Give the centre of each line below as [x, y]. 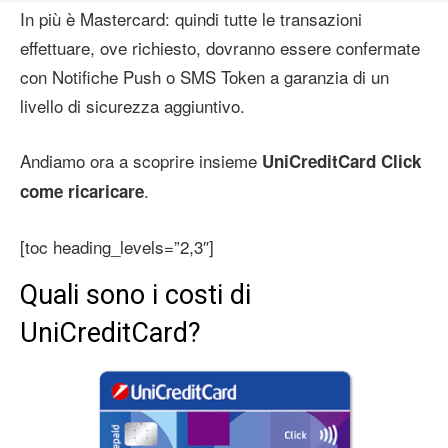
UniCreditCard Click [341, 160]
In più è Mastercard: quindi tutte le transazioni [191, 18]
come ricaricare [82, 190]
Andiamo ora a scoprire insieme [141, 160]
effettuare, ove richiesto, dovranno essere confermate [220, 47]
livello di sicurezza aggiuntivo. [132, 105]
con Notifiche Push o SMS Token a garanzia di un [204, 76]
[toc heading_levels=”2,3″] [117, 246]
